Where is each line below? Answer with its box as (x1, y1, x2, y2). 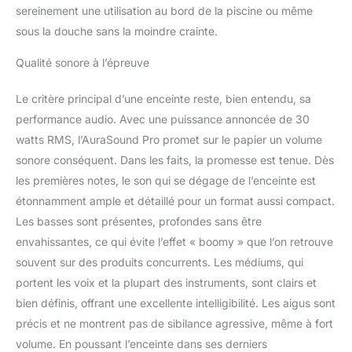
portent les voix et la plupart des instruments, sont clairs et (16, 275, 317, 289)
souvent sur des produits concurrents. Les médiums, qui (16, 255, 303, 269)
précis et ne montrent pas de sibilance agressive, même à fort (16, 316, 333, 330)
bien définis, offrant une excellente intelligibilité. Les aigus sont (16, 295, 335, 310)
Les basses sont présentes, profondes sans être (16, 214, 262, 228)
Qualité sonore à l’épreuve (16, 55, 149, 69)
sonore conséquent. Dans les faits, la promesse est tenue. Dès (16, 152, 334, 167)
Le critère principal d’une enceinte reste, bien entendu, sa (16, 91, 311, 105)
